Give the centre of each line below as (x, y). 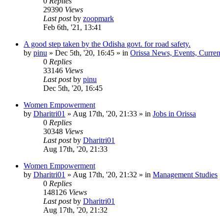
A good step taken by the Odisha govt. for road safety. (107, 44)
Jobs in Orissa (174, 113)
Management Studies (185, 174)
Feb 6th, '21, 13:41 (72, 27)
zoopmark (98, 18)
